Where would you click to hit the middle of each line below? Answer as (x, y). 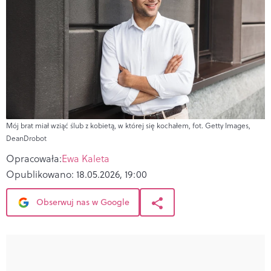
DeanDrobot (26, 138)
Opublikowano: (41, 174)
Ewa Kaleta (86, 158)
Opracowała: (34, 158)
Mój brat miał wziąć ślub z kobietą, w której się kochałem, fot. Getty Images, (128, 125)
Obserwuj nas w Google (82, 202)
